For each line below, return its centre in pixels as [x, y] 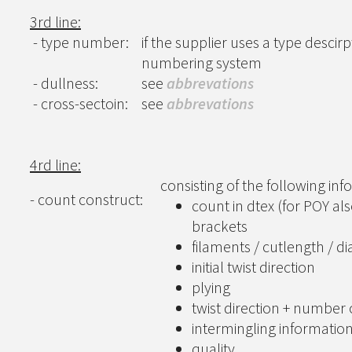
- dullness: [64, 83]
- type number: [79, 42]
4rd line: [55, 165]
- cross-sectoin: [79, 103]
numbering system [202, 62]
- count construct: [86, 199]
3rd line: [55, 22]
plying [211, 287]
